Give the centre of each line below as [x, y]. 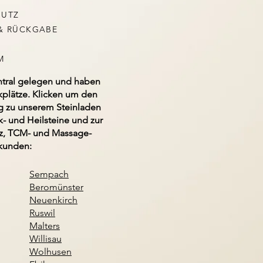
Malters [44, 226]
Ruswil [42, 213]
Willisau [45, 239]
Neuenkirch [53, 200]
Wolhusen [50, 252]
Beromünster [56, 187]
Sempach [49, 174]
